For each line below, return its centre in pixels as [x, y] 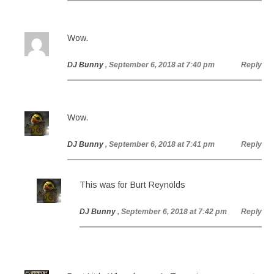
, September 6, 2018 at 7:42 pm [172, 212]
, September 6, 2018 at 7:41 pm [160, 144]
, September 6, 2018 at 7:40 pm [160, 65]
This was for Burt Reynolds [132, 185]
